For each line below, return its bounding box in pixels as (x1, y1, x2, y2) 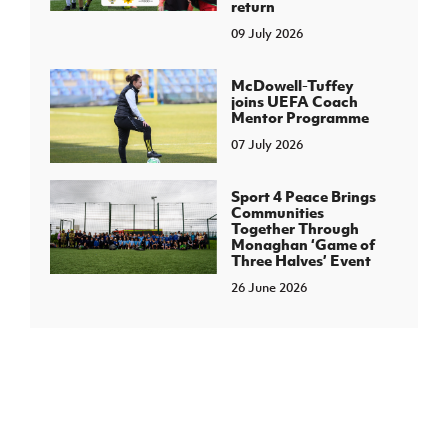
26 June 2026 (230, 278, 307, 296)
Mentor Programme (230, 106, 369, 127)
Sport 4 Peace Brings (230, 185, 376, 206)
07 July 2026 (230, 135, 303, 153)
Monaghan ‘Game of (230, 233, 375, 254)
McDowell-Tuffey (230, 74, 354, 95)
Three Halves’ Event (230, 249, 371, 270)
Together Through (230, 217, 359, 238)
